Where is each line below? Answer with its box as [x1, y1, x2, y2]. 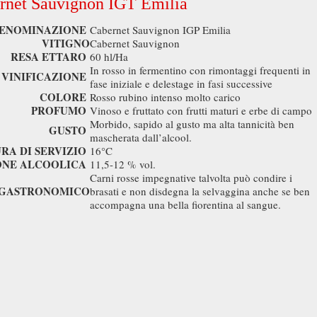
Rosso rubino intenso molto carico [90, 90, 241, 104]
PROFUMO [31, 103, 86, 118]
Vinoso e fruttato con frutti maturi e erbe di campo [90, 103, 312, 117]
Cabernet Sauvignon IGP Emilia [90, 23, 231, 37]
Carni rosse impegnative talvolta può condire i [90, 171, 292, 185]
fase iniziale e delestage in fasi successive [90, 76, 272, 91]
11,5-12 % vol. [90, 157, 156, 171]
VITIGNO [42, 35, 90, 51]
